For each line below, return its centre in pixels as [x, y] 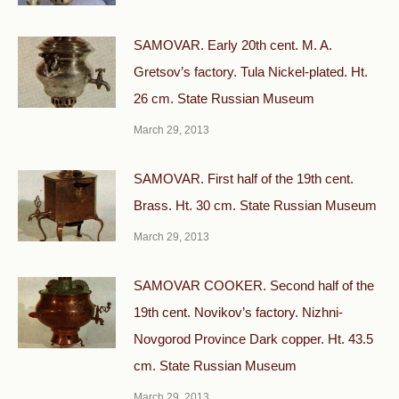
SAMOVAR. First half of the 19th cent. [244, 178]
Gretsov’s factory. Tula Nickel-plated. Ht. [251, 71]
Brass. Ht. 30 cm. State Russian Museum [255, 205]
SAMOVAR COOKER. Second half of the [254, 285]
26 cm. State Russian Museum [224, 98]
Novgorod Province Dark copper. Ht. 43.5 [253, 338]
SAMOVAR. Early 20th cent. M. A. [233, 45]
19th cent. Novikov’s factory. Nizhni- [238, 312]
